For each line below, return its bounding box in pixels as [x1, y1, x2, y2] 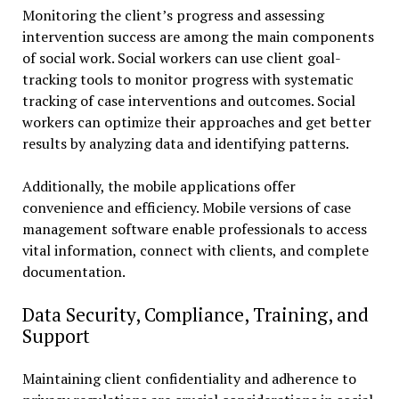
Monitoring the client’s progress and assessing [21, 4, 324, 25]
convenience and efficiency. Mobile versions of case [21, 197, 351, 217]
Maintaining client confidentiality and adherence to [21, 368, 356, 388]
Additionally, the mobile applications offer [21, 175, 296, 196]
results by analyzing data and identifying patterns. [21, 133, 352, 153]
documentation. [21, 261, 126, 281]
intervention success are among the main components [21, 26, 374, 46]
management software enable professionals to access [21, 218, 367, 239]
